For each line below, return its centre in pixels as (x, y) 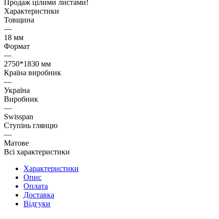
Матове (16, 143)
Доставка (39, 195)
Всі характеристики (37, 152)
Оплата (36, 186)
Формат (17, 46)
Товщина (19, 20)
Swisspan (19, 116)
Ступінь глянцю (31, 125)
